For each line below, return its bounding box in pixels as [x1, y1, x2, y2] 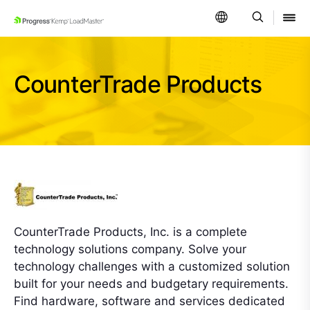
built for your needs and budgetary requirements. [14, 277, 289, 291]
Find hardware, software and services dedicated [14, 294, 285, 308]
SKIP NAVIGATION [27, 18, 118, 31]
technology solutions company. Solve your [14, 242, 246, 256]
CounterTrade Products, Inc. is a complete [14, 225, 247, 239]
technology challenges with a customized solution [14, 259, 290, 273]
